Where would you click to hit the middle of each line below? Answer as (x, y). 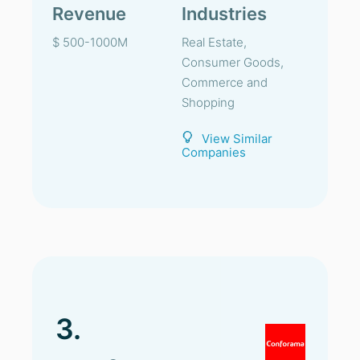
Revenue (89, 14)
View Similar (237, 139)
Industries (224, 14)
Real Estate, (214, 42)
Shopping (208, 102)
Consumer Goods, (233, 62)
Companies (214, 152)
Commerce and (225, 82)
